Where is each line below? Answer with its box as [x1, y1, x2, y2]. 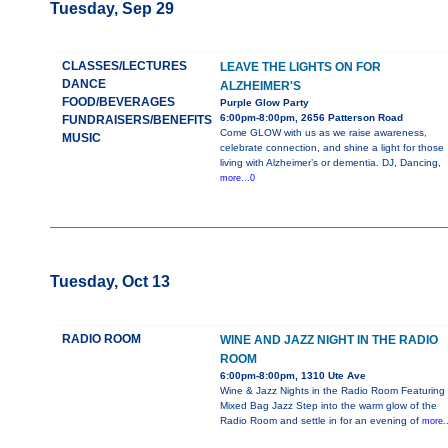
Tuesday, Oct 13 [49, 273, 170, 291]
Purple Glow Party [219, 97, 309, 109]
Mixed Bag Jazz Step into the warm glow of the [219, 400, 437, 412]
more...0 [219, 173, 255, 184]
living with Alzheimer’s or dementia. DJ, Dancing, [219, 157, 441, 169]
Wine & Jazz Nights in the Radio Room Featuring [219, 385, 445, 397]
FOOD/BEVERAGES [61, 95, 175, 110]
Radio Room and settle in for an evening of [219, 415, 422, 427]
